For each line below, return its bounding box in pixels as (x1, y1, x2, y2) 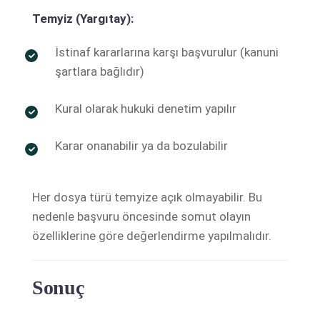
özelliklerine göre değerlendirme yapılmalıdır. (32, 228, 271, 243)
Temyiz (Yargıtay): (32, 11, 134, 26)
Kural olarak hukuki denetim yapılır (55, 101, 236, 116)
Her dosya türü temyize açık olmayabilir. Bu (32, 189, 262, 204)
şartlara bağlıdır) (55, 64, 144, 79)
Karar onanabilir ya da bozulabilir (55, 138, 228, 153)
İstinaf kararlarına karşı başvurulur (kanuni (55, 44, 279, 59)
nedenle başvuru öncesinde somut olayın (32, 209, 251, 224)
